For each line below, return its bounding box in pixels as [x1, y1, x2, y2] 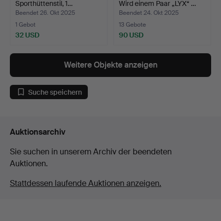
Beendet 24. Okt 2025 [119, 9, 179, 17]
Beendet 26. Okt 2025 [15, 9, 75, 17]
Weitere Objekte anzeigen [64, 60, 157, 71]
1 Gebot [15, 21, 36, 29]
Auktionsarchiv [10, 127, 66, 138]
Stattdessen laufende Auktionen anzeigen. [10, 178, 161, 189]
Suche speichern [28, 87, 82, 97]
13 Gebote [119, 21, 146, 29]
